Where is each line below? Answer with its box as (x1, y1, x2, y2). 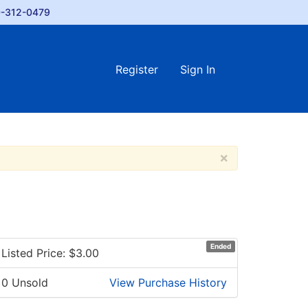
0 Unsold (1, 276, 48, 290)
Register (115, 63, 158, 77)
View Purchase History (109, 276, 227, 290)
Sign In (180, 63, 215, 77)
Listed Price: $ (1, 246, 76, 261)
